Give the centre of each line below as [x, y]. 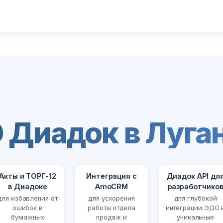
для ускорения [111, 198]
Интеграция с [111, 176]
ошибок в [28, 208]
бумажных [28, 217]
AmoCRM [111, 187]
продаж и [111, 217]
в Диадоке [28, 187]
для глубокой [195, 198]
